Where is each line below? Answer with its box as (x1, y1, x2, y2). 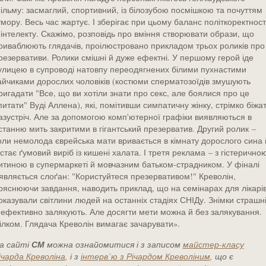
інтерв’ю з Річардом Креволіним (80, 251, 210, 262)
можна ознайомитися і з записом (44, 239, 183, 250)
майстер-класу (182, 239, 244, 250)
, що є (210, 251, 233, 262)
